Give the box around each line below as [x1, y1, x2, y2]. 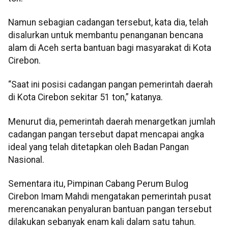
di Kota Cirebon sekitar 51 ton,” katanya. [8, 92, 163, 103]
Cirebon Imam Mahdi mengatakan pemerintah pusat [8, 191, 211, 202]
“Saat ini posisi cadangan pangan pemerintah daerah [8, 79, 213, 90]
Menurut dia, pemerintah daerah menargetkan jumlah [8, 116, 215, 127]
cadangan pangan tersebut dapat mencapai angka [8, 129, 204, 139]
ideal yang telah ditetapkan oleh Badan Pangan [8, 141, 189, 152]
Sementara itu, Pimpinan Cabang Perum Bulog [8, 179, 188, 189]
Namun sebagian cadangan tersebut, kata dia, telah [8, 17, 208, 28]
